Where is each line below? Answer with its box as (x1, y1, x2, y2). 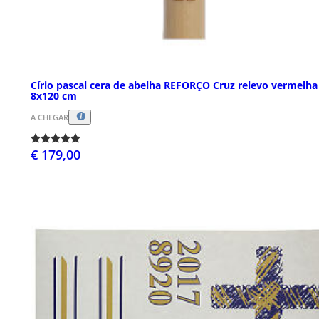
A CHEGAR (31, 111, 68, 122)
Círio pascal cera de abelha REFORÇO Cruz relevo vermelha (31, 78, 318, 92)
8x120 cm (31, 88, 77, 103)
